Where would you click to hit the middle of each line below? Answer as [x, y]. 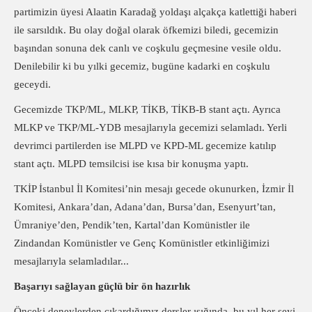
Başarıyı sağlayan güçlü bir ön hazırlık [102, 286]
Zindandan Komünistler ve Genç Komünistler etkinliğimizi [142, 243]
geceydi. [32, 84]
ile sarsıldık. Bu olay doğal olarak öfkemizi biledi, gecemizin [146, 30]
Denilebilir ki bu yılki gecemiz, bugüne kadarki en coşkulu [142, 66]
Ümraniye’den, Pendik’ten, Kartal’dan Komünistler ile [132, 225]
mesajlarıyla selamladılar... [71, 261]
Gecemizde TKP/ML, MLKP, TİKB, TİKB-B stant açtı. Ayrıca [147, 109]
